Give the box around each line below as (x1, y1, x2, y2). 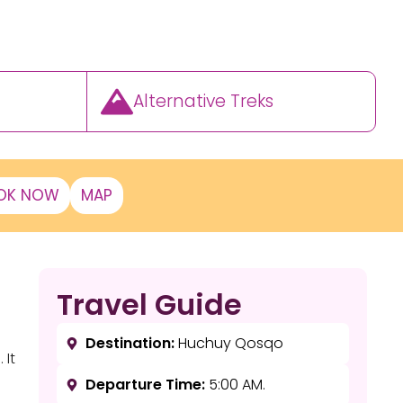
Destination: (85, 333, 175, 354)
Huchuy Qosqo (175, 333, 284, 354)
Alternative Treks (133, 89, 274, 113)
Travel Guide (56, 284, 242, 325)
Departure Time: (85, 374, 206, 395)
